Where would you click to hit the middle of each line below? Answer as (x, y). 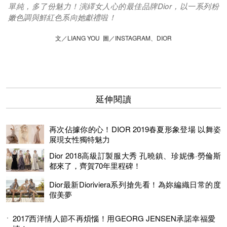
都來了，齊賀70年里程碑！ (95, 165)
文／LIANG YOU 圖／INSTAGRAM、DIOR (113, 38)
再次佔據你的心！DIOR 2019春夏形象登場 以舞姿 (135, 129)
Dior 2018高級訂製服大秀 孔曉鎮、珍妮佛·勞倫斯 (135, 155)
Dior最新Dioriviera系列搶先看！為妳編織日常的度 (135, 184)
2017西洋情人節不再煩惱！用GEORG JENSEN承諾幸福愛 (114, 218)
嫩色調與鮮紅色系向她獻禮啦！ (62, 17)
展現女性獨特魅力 (80, 139)
